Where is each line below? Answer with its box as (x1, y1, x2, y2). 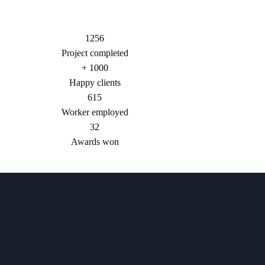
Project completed (61, 48, 128, 59)
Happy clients (69, 77, 121, 88)
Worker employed (61, 107, 128, 118)
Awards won (70, 137, 119, 147)
